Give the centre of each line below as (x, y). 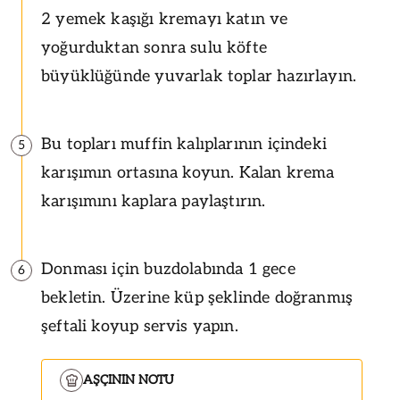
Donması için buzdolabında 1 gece (168, 269)
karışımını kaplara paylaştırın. (154, 201)
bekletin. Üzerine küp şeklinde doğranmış (197, 297)
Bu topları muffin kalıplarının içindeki (184, 144)
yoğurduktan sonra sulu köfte (154, 47)
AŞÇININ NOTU (129, 379)
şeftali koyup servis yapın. (140, 326)
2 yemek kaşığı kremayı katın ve (165, 19)
